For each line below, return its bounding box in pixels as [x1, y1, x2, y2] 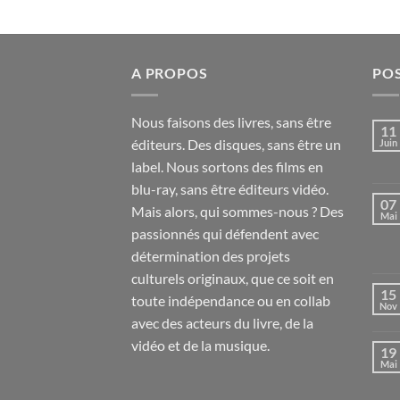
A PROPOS [131, 63, 208, 81]
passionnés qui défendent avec [131, 224, 319, 242]
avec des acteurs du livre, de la [131, 313, 313, 331]
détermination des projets [131, 246, 290, 264]
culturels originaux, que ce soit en [131, 269, 334, 287]
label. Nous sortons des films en [131, 157, 323, 175]
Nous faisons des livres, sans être [131, 112, 331, 130]
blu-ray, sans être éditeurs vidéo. [131, 179, 329, 197]
